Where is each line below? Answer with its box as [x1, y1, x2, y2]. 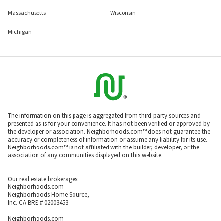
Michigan [8, 28, 32, 35]
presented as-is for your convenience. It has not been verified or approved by [8, 119, 210, 128]
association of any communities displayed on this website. [8, 151, 163, 159]
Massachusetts [8, 9, 46, 16]
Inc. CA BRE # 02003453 [8, 198, 68, 207]
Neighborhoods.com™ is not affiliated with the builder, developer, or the [8, 143, 199, 151]
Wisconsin [110, 9, 136, 16]
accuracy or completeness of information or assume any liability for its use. [8, 135, 207, 144]
